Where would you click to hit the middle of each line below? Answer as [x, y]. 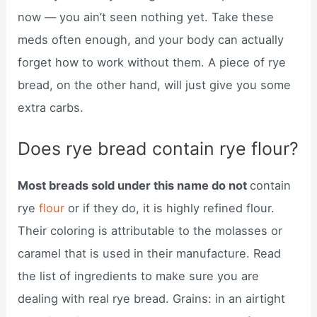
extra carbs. [51, 107]
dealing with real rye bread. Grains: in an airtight [152, 299]
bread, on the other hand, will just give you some [155, 85]
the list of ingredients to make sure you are [139, 276]
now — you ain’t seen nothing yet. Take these [146, 17]
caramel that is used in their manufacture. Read [150, 254]
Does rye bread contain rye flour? [158, 149]
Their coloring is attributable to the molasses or [150, 231]
